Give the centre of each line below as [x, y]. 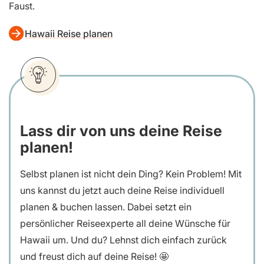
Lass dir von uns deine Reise [121, 131]
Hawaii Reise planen [69, 34]
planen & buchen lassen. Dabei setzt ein [106, 207]
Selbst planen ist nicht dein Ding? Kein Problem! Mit [131, 174]
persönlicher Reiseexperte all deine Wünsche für [125, 223]
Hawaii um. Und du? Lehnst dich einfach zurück [123, 240]
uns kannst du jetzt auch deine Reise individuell [122, 190]
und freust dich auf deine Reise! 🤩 [94, 256]
